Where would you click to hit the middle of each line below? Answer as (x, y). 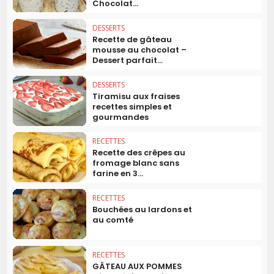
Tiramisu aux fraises (136, 96)
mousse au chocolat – (140, 50)
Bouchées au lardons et (143, 210)
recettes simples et (132, 106)
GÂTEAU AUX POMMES (138, 266)
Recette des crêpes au (139, 153)
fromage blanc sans (136, 163)
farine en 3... (118, 174)
